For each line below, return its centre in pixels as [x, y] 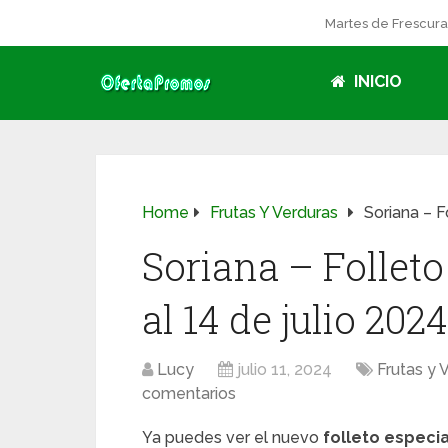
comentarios [189, 393]
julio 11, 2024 [284, 369]
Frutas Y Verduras [274, 212]
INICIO [376, 81]
